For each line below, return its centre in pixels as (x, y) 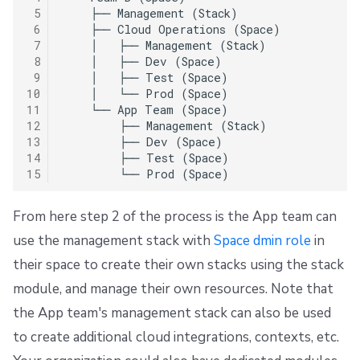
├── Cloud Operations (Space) (171, 30)
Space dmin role (262, 241)
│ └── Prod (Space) (145, 94)
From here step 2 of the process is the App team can (175, 217)
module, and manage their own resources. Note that (173, 289)
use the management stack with (113, 241)
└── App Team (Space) (145, 110)
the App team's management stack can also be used (172, 313)
